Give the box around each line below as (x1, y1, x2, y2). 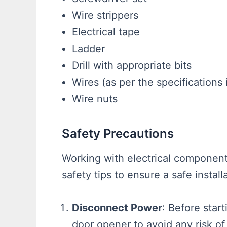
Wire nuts (72, 93, 118, 105)
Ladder (72, 43, 105, 55)
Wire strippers (72, 9, 138, 22)
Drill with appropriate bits (72, 59, 192, 72)
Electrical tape (72, 26, 140, 39)
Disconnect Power (72, 202, 162, 214)
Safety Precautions (62, 126, 174, 141)
